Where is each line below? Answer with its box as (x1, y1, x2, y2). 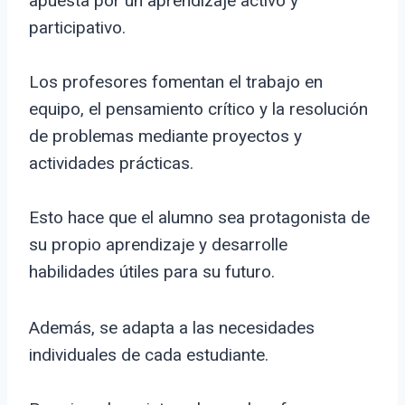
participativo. (29, 17, 126, 39)
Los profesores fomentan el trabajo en (29, 71, 323, 93)
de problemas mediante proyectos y (29, 126, 302, 147)
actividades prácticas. (29, 153, 193, 174)
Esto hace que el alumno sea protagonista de (29, 207, 370, 229)
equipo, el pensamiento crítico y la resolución (29, 99, 368, 120)
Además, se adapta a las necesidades (29, 317, 315, 339)
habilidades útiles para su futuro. (29, 261, 275, 283)
